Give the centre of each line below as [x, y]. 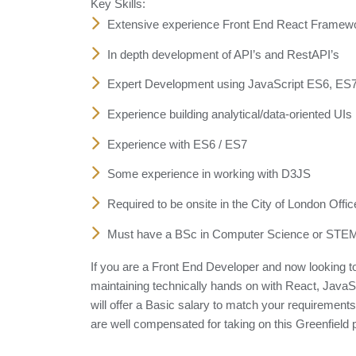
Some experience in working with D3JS [209, 174]
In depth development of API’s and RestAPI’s [223, 54]
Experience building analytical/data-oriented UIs [230, 114]
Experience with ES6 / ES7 [177, 144]
